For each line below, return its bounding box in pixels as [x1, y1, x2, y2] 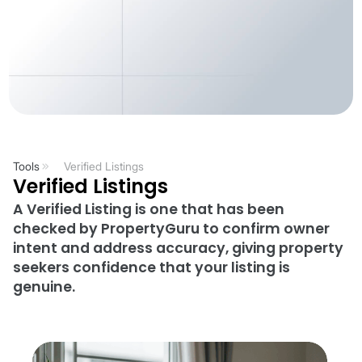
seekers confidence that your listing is [13, 258, 290, 277]
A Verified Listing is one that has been [13, 200, 284, 219]
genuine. [13, 277, 75, 297]
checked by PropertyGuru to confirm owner [13, 219, 330, 238]
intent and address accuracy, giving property [13, 238, 343, 258]
